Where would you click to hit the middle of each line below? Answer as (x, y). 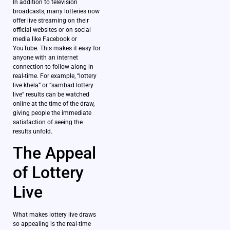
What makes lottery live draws (54, 215)
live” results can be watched (51, 95)
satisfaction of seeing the (48, 122)
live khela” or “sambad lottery (53, 85)
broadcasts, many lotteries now (56, 12)
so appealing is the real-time (52, 224)
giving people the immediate (52, 113)
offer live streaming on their (51, 21)
